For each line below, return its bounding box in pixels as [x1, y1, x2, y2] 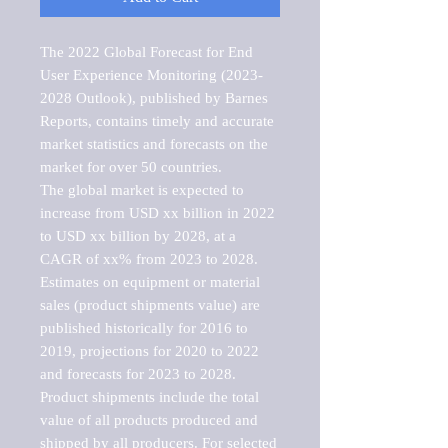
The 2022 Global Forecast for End [40, 43, 253, 60]
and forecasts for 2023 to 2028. [40, 365, 236, 382]
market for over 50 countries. [40, 158, 222, 175]
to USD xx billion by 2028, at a [40, 227, 236, 244]
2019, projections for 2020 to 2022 [40, 342, 259, 359]
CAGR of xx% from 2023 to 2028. [40, 250, 258, 267]
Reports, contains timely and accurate [40, 112, 274, 129]
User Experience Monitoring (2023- [40, 66, 263, 83]
